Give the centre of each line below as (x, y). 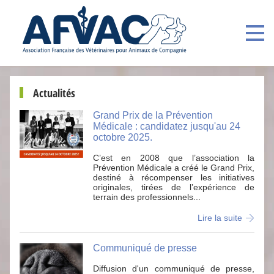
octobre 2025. (123, 137)
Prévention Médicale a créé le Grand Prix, (174, 168)
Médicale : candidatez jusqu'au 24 (167, 126)
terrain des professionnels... (147, 197)
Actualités (54, 93)
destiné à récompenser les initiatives (174, 177)
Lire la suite (220, 218)
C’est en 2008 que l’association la (174, 158)
